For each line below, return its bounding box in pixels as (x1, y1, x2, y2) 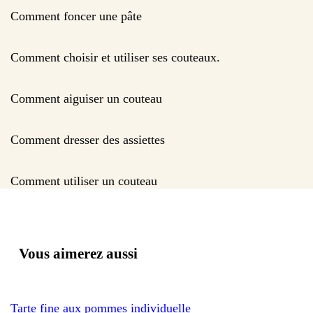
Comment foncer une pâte (10, 8, 142, 23)
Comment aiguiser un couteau (10, 91, 162, 105)
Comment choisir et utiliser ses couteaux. (10, 50, 220, 64)
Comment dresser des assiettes (10, 132, 165, 147)
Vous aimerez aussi (19, 245, 138, 262)
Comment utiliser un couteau (10, 173, 157, 188)
